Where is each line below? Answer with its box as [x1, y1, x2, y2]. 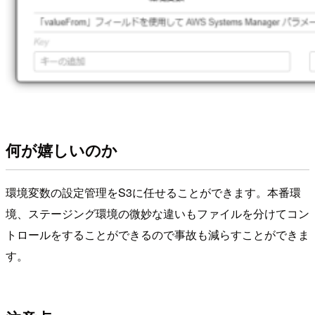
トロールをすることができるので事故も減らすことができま [6, 226, 309, 243]
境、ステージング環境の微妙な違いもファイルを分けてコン [6, 205, 309, 222]
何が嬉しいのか [6, 139, 117, 162]
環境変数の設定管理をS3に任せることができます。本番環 [6, 184, 301, 201]
